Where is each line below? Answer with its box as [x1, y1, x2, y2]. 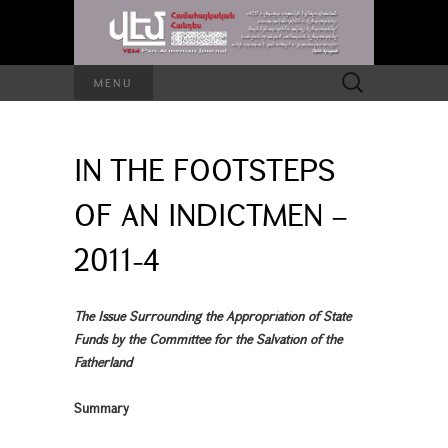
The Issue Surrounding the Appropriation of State [74, 306, 351, 325]
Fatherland [74, 352, 132, 371]
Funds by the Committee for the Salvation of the [74, 329, 342, 348]
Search [331, 65, 370, 84]
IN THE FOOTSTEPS [74, 148, 335, 189]
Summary [74, 398, 129, 417]
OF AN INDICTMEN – [74, 193, 347, 234]
